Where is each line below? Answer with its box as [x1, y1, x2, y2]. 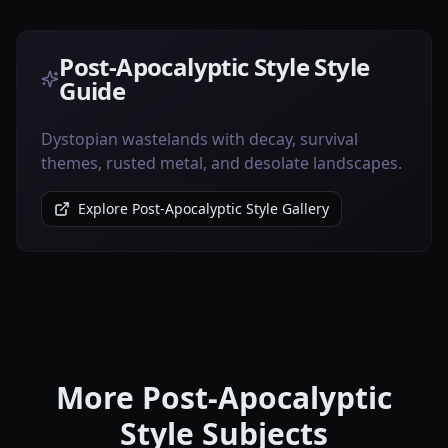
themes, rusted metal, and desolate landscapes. [41, 152, 402, 174]
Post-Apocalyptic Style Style [59, 50, 370, 83]
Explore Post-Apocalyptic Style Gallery [78, 199, 329, 218]
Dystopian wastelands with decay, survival [41, 128, 358, 150]
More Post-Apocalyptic [56, 377, 392, 418]
